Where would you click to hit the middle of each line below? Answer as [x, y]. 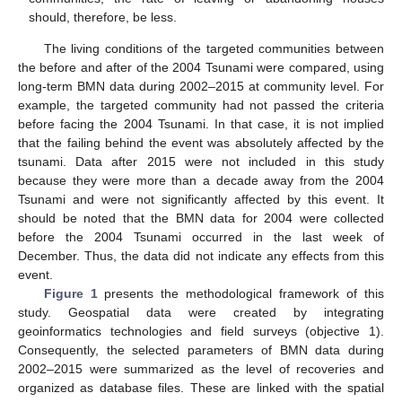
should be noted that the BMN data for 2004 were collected [201, 218]
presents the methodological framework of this [241, 294]
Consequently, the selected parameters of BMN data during [201, 350]
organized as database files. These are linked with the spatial [201, 388]
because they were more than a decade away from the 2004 [201, 181]
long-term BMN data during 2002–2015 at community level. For [201, 87]
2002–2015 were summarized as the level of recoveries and [201, 369]
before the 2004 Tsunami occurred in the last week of [201, 237]
